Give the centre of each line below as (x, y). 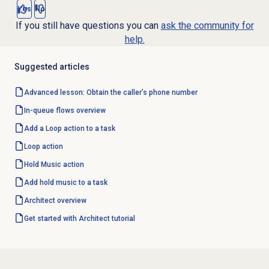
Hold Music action (54, 165)
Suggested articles (52, 67)
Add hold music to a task (65, 183)
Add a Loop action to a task (69, 129)
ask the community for (207, 26)
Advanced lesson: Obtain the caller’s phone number (110, 93)
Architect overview (55, 201)
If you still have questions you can (88, 26)
